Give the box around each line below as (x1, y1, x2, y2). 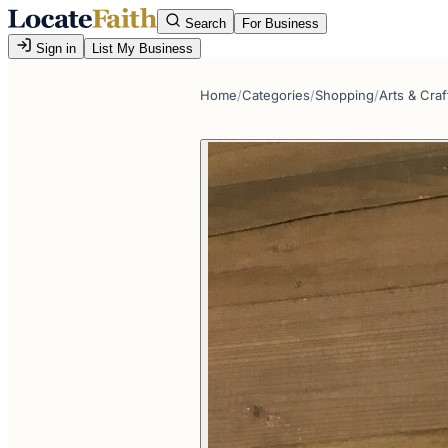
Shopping (315, 87, 374, 103)
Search (181, 16, 226, 31)
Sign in (32, 41, 76, 56)
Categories (242, 87, 310, 103)
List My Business (92, 41, 193, 56)
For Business (242, 16, 319, 31)
